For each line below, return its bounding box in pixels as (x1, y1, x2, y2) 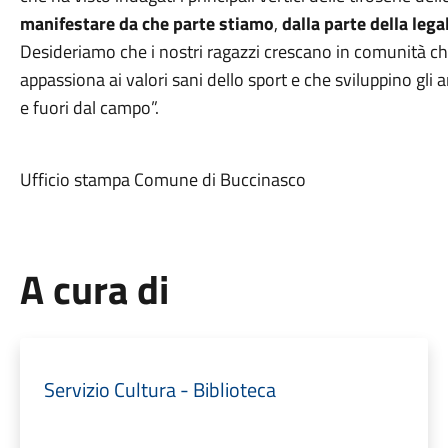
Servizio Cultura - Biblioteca (43, 374, 276, 405)
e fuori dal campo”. (19, 94, 159, 121)
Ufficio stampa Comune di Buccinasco (19, 166, 306, 193)
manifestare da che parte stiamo (19, 10, 274, 37)
